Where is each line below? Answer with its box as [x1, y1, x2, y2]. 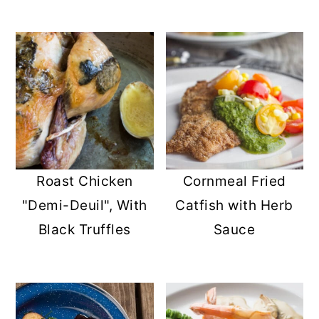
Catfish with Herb [175, 197, 293, 214]
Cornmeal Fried [182, 173, 286, 190]
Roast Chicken [36, 173, 133, 190]
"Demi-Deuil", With [21, 197, 147, 214]
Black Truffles [38, 221, 131, 239]
